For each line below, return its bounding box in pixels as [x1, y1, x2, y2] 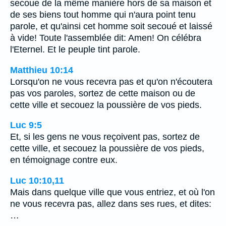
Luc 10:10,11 [10, 175, 64, 186]
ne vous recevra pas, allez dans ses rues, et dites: [10, 198, 211, 209]
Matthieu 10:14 [10, 65, 73, 75]
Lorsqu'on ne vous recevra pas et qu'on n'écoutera [10, 76, 212, 87]
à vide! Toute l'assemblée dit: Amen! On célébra [10, 33, 201, 43]
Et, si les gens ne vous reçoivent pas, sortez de [10, 132, 200, 142]
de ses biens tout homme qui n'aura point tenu [10, 10, 196, 20]
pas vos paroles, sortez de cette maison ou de [10, 88, 195, 98]
